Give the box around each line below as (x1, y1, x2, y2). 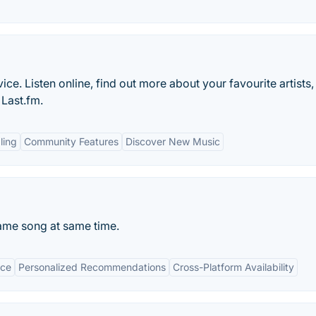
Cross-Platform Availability (173, 261, 294, 273)
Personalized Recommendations (18, 261, 166, 273)
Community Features (24, 135, 119, 147)
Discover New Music (126, 135, 220, 147)
